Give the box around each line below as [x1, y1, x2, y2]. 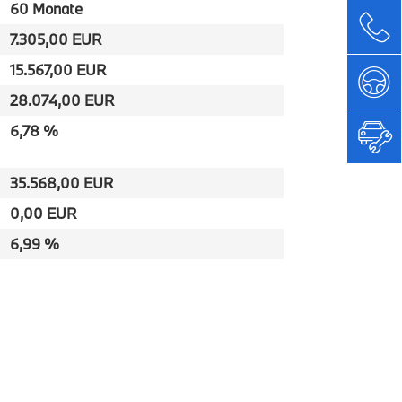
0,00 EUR [10, 204, 76, 223]
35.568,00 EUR [10, 173, 113, 192]
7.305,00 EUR [10, 30, 101, 48]
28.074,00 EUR [10, 91, 114, 109]
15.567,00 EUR [10, 60, 106, 79]
